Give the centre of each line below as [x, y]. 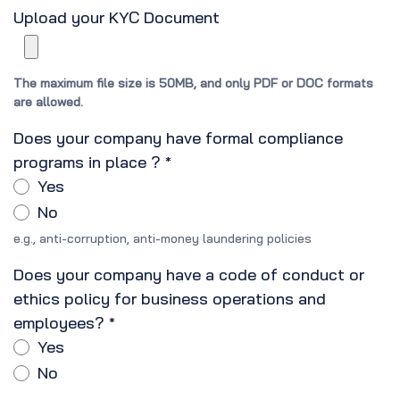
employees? [59, 323]
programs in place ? [87, 162]
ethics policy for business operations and [170, 299]
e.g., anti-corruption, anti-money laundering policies [162, 239]
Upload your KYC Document [117, 18]
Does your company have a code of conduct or [189, 275]
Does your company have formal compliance [178, 138]
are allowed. [48, 102]
